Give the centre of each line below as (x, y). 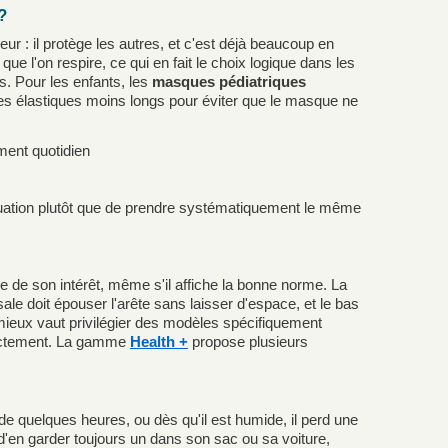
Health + (159, 342)
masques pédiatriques (229, 81)
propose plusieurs (248, 342)
